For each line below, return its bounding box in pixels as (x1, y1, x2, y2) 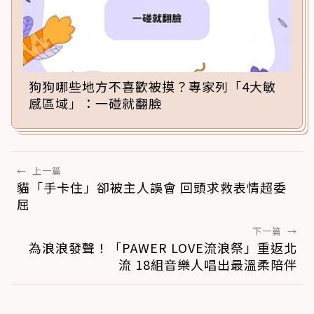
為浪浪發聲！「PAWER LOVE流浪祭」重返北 (29, 238, 297, 257)
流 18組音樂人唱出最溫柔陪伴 (118, 254, 297, 273)
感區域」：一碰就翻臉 (29, 93, 162, 112)
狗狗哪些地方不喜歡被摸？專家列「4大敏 (29, 76, 276, 95)
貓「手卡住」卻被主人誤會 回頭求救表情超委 (17, 177, 287, 196)
